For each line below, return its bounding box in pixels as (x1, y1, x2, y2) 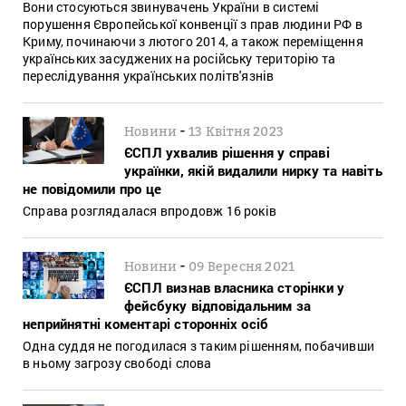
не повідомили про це (23, 179, 161, 198)
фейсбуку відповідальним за (124, 295, 312, 314)
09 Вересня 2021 (188, 257, 295, 274)
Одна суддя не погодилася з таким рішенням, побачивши (23, 336, 374, 354)
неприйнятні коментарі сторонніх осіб (23, 314, 269, 333)
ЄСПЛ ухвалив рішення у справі (124, 142, 330, 161)
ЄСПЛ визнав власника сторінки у (124, 277, 345, 296)
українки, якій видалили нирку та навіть (124, 160, 382, 179)
